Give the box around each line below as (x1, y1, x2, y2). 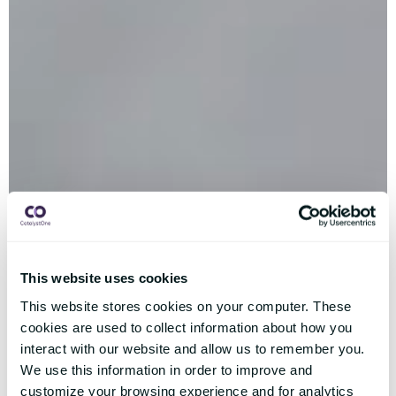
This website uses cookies (20, 270, 188, 286)
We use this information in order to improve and (20, 362, 313, 377)
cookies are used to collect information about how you (20, 319, 353, 335)
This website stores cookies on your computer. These (20, 298, 352, 314)
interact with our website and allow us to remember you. (20, 340, 365, 356)
